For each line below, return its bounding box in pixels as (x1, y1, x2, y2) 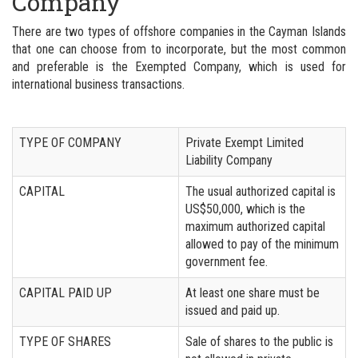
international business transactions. (12, 76, 185, 92)
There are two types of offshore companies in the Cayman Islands (12, 23, 346, 39)
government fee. (185, 253, 268, 269)
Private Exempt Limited (185, 134, 304, 150)
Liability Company (185, 152, 272, 168)
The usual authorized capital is (185, 183, 336, 199)
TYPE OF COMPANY (19, 134, 121, 150)
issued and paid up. (185, 302, 280, 318)
